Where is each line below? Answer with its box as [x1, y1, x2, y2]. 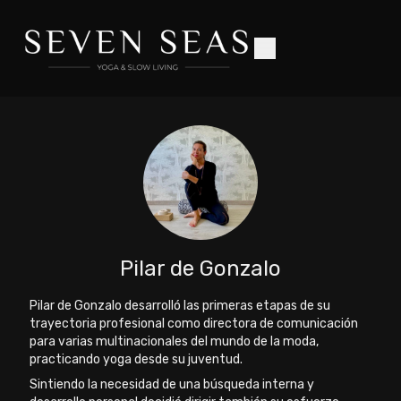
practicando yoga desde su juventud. [30, 352, 243, 367]
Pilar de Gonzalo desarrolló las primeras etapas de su [30, 298, 331, 313]
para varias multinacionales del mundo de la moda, [30, 334, 320, 349]
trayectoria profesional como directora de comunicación [30, 316, 359, 331]
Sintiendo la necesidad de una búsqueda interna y [30, 377, 315, 392]
